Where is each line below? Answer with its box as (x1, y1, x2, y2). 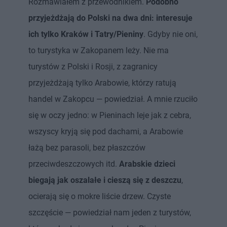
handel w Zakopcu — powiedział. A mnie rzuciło (28, 94, 198, 104)
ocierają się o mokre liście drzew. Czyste (28, 191, 171, 201)
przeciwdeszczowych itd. (28, 159, 117, 169)
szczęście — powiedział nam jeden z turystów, (28, 207, 191, 217)
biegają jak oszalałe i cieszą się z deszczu (28, 175, 181, 185)
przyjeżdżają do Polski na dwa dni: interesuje (28, 13, 193, 23)
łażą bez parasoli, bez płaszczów (28, 142, 145, 153)
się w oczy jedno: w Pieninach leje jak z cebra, (28, 110, 191, 120)
